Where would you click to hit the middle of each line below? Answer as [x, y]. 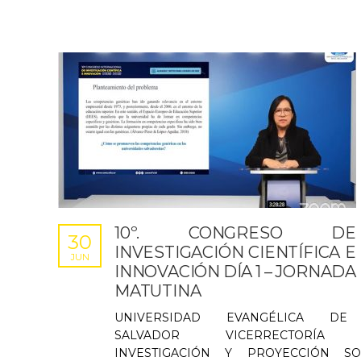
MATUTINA [158, 291]
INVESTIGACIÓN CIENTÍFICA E [235, 252]
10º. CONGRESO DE [235, 233]
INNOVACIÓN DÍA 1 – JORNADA [235, 272]
